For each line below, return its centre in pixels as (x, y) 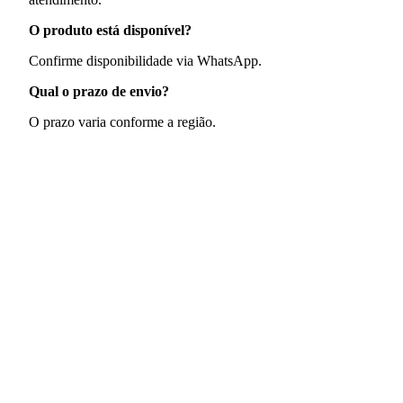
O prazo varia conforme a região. (122, 121)
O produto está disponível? (110, 30)
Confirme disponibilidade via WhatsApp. (145, 60)
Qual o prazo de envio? (99, 91)
